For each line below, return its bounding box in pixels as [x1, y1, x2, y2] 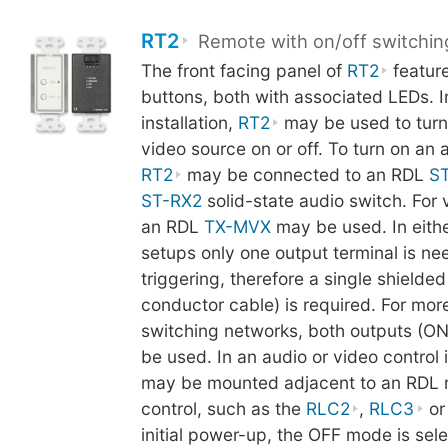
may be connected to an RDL [182, 164, 430, 186]
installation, [140, 112, 238, 134]
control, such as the [140, 398, 306, 420]
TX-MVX [203, 216, 271, 238]
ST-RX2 [140, 190, 202, 212]
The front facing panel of [140, 60, 347, 82]
